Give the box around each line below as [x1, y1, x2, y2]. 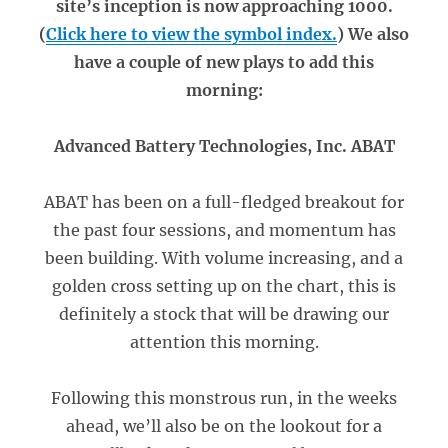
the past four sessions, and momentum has [52, 220, 396, 240]
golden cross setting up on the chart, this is [52, 276, 396, 296]
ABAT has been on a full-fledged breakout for [44, 192, 404, 212]
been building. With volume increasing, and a [45, 248, 403, 268]
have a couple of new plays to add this [74, 52, 374, 72]
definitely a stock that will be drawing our [59, 304, 389, 324]
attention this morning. [129, 332, 319, 352]
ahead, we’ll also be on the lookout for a [66, 416, 382, 436]
